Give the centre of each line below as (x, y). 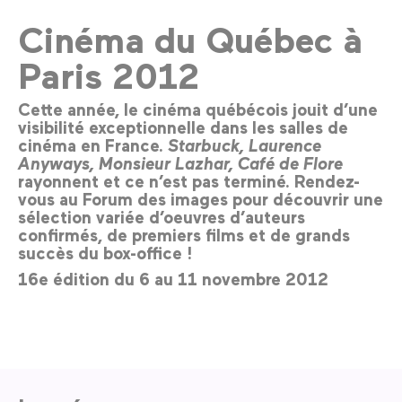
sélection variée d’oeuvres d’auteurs (162, 216)
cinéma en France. (93, 144)
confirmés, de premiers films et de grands (184, 234)
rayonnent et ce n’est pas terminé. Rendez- (189, 180)
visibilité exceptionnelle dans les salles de (183, 127)
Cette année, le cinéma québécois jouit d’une (198, 109)
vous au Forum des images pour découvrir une (201, 198)
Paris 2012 (109, 74)
